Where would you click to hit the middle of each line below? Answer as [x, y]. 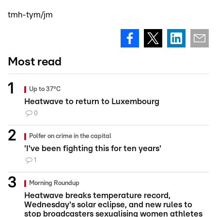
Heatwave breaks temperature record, [97, 196]
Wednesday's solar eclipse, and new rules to [108, 205]
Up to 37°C [45, 90]
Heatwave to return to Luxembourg [92, 102]
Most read [35, 62]
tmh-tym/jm [30, 15]
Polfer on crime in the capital [70, 137]
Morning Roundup [54, 184]
